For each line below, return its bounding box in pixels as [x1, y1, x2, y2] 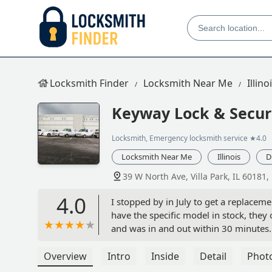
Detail [200, 250, 226, 263]
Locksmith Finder [50, 76, 129, 90]
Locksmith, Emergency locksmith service [112, 133, 248, 144]
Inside [151, 250, 179, 263]
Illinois [217, 151, 240, 163]
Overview [44, 250, 87, 263]
